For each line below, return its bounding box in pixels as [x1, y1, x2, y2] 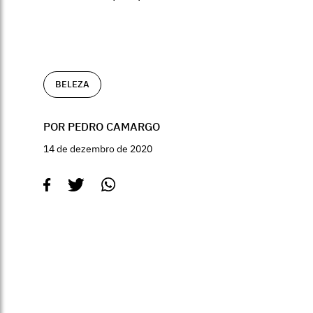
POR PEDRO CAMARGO [43, 119, 160, 133]
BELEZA [55, 78, 89, 90]
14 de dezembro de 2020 [43, 143, 152, 155]
